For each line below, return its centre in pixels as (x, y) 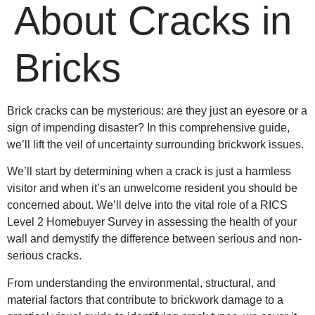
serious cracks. (46, 256)
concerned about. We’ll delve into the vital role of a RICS (147, 205)
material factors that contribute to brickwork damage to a (145, 300)
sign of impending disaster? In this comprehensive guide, (148, 127)
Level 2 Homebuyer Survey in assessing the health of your (152, 222)
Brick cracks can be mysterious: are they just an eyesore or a (157, 110)
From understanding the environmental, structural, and (141, 283)
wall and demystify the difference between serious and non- (154, 239)
